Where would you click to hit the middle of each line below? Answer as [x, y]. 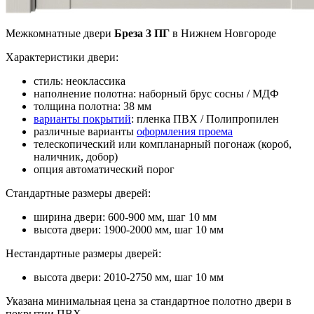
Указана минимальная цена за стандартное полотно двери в [149, 301]
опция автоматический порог [104, 169]
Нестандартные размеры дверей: [83, 253]
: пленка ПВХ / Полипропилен [205, 118]
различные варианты [85, 131]
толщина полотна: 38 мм [93, 106]
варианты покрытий [82, 118]
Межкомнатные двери [59, 33]
